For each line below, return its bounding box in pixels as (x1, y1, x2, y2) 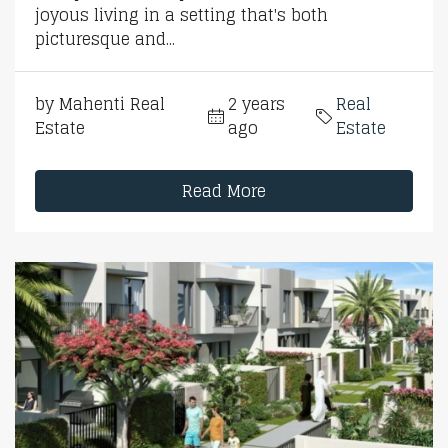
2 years (227, 90, 285, 118)
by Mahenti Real (35, 90, 165, 118)
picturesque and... (35, 25, 175, 53)
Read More (182, 177, 266, 205)
